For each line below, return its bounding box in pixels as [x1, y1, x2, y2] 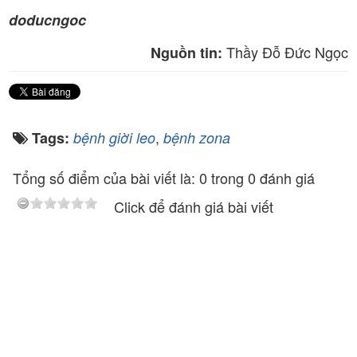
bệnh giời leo [73, 127, 155, 147]
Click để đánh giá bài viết [114, 195, 273, 217]
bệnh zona [163, 127, 230, 147]
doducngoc [9, 9, 86, 30]
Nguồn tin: [151, 41, 226, 63]
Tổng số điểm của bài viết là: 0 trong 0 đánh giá [13, 167, 315, 188]
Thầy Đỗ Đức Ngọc [226, 41, 348, 62]
